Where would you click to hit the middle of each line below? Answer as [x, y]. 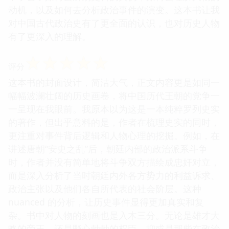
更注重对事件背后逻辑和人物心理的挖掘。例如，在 [114, 135]
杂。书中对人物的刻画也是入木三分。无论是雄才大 [114, 215]
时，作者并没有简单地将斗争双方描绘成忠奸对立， [114, 162]
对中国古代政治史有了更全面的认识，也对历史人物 [114, 23]
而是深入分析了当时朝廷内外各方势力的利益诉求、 [114, 175]
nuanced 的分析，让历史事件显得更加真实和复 [106, 202]
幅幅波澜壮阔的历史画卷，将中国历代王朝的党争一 [114, 95]
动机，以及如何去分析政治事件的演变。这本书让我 [114, 9]
